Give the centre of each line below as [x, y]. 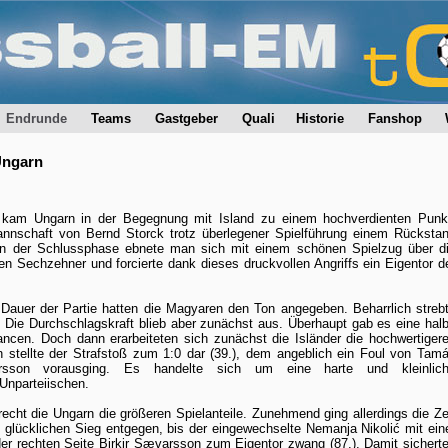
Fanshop [394, 118]
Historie [319, 118]
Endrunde [36, 118]
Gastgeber [186, 118]
